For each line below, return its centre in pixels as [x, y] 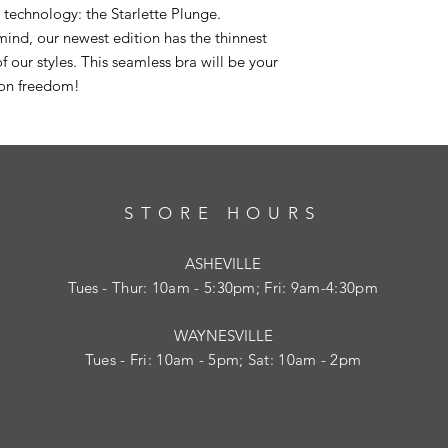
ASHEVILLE [223, 264]
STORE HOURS [223, 213]
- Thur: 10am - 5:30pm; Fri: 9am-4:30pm [238, 288]
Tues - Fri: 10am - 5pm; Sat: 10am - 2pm [223, 360]
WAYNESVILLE [223, 336]
